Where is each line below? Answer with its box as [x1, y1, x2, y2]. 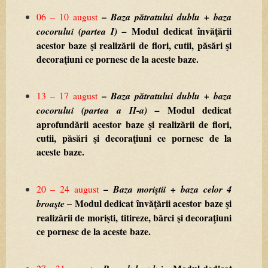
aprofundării [36, 117, 89, 132]
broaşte [36, 197, 65, 211]
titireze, [120, 211, 151, 225]
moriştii [137, 182, 166, 196]
